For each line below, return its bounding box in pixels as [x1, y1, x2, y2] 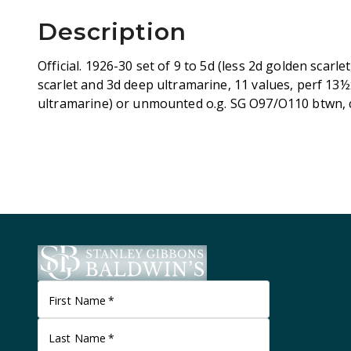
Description [38, 17, 186, 46]
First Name [49, 293, 107, 308]
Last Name [49, 331, 107, 346]
